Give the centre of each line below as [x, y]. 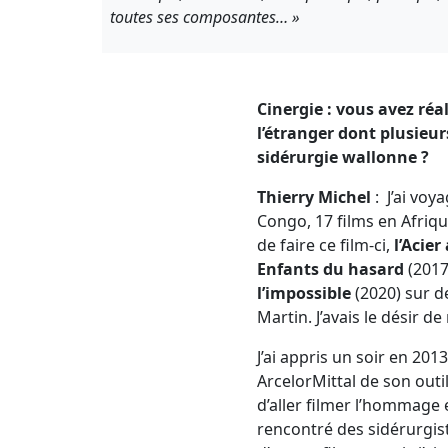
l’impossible [303, 293]
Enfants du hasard [330, 269]
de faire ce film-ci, [325, 245]
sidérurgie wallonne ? [342, 157]
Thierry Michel [315, 197]
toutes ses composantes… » [205, 17]
